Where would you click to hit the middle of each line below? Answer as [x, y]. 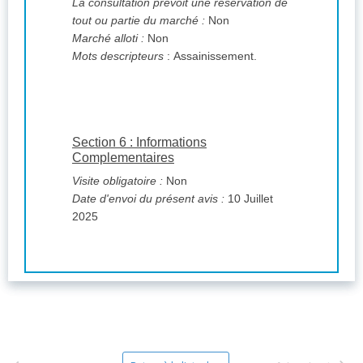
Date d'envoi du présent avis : [148, 199]
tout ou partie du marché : [139, 21]
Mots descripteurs [120, 56]
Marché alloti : [108, 38]
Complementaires [123, 158]
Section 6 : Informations [139, 143]
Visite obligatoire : [117, 181]
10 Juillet [249, 199]
